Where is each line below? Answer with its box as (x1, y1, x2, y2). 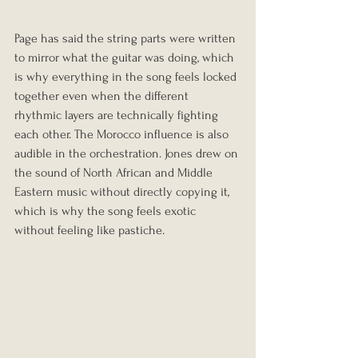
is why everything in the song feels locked (14, 70, 240, 85)
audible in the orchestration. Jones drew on (14, 146, 241, 161)
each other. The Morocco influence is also (14, 127, 232, 142)
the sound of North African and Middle (14, 165, 216, 181)
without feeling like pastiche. (14, 223, 165, 238)
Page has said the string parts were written (14, 31, 239, 46)
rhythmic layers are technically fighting (14, 108, 221, 123)
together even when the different (14, 89, 192, 104)
